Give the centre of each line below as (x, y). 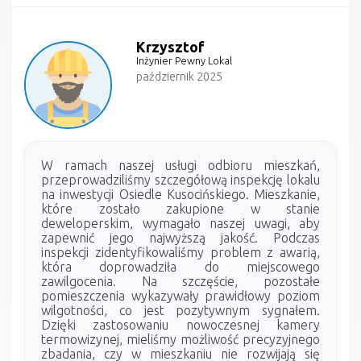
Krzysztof (171, 47)
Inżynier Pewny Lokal (185, 60)
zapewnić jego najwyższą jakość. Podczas (180, 237)
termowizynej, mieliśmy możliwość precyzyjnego (180, 339)
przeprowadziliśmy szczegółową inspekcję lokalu (180, 179)
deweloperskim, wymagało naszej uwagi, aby (180, 223)
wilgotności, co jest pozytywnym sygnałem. (180, 310)
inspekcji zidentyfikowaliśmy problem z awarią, (180, 252)
